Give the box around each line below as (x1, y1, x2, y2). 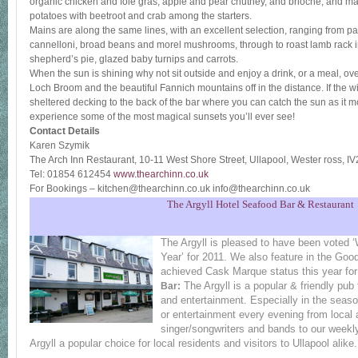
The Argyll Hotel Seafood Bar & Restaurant (167, 198, 354, 210)
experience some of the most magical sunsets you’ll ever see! (30, 111, 295, 122)
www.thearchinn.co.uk (113, 169, 209, 180)
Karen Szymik (30, 140, 89, 151)
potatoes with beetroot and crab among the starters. (30, 10, 252, 22)
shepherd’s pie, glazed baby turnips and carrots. (30, 54, 238, 65)
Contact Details (30, 125, 100, 137)
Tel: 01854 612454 (30, 169, 113, 180)
